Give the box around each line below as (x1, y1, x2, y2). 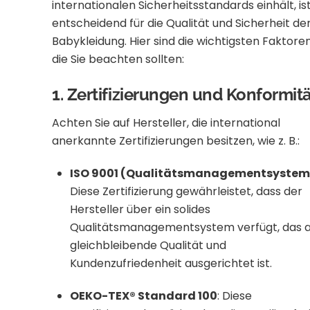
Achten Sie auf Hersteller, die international (52, 115, 281, 131)
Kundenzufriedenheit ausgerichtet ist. (69, 255, 272, 272)
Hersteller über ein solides (69, 201, 210, 218)
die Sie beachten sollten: (52, 51, 185, 68)
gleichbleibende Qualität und (69, 237, 226, 254)
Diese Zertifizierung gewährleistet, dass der (69, 183, 302, 200)
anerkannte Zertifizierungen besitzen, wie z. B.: (52, 133, 300, 149)
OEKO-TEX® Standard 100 (69, 287, 217, 304)
